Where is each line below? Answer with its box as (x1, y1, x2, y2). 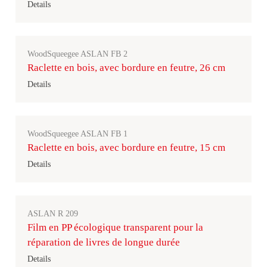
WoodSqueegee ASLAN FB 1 (27, 129, 128, 138)
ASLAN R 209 (27, 209, 78, 218)
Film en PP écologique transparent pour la (27, 222, 203, 233)
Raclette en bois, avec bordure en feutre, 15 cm (27, 142, 225, 153)
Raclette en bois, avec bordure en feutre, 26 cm (27, 62, 225, 73)
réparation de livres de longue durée (27, 237, 180, 248)
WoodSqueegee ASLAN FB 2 (27, 49, 128, 58)
